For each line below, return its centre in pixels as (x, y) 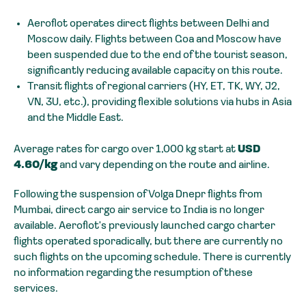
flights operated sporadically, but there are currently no (148, 241)
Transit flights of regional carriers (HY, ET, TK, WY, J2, (154, 86)
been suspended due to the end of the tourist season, (157, 55)
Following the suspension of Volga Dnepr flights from (138, 194)
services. (36, 289)
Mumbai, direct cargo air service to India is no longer (139, 210)
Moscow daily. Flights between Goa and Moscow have (154, 39)
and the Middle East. (75, 118)
